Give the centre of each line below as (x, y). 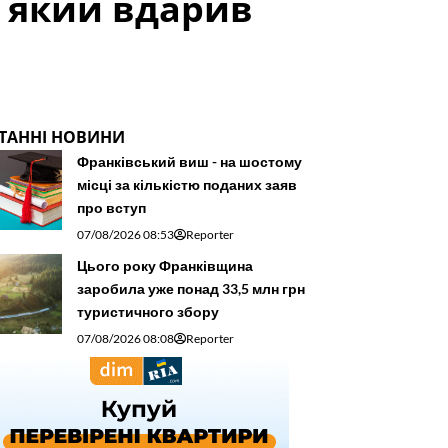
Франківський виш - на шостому (189, 161)
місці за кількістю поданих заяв (187, 184)
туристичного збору (148, 311)
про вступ (111, 207)
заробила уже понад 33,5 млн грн (191, 288)
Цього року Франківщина (165, 265)
